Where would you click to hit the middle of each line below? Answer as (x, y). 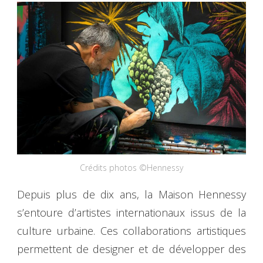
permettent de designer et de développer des (131, 249)
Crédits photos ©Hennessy (131, 167)
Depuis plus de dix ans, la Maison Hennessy (131, 194)
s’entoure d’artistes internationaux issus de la (131, 212)
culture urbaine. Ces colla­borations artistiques (131, 230)
